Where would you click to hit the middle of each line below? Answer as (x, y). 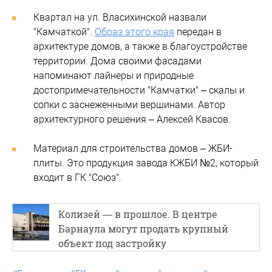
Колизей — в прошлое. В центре (138, 214)
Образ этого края (134, 32)
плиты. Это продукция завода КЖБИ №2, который (146, 163)
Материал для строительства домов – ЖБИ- (133, 148)
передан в (198, 32)
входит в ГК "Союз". (77, 177)
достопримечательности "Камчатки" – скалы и (139, 90)
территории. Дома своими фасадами (117, 61)
